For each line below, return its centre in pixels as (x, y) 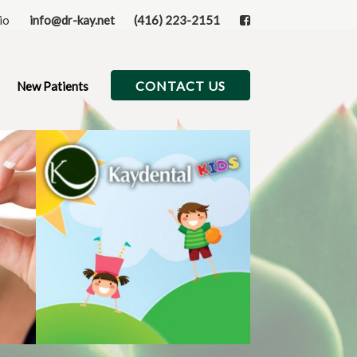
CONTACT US (180, 86)
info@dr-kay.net (72, 20)
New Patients (52, 86)
